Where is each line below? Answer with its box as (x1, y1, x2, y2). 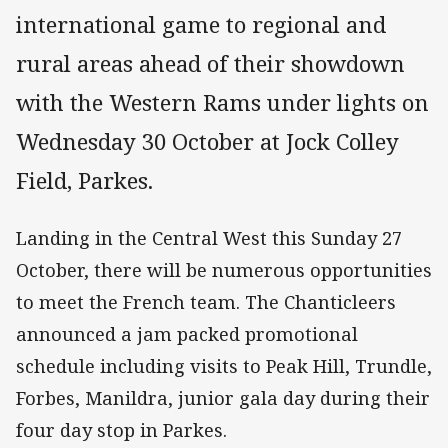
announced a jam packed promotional (16, 322, 358, 347)
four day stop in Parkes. (16, 418, 227, 443)
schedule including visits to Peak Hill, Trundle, (16, 354, 432, 379)
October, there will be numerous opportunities (16, 258, 432, 283)
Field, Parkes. (16, 165, 153, 197)
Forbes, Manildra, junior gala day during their (16, 386, 430, 411)
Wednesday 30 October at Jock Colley (16, 126, 399, 158)
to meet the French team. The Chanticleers (16, 290, 396, 315)
